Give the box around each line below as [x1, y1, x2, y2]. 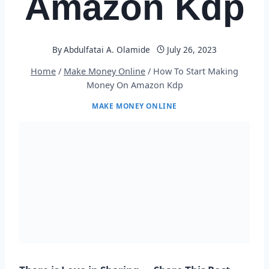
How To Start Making [153, 65, 238, 77]
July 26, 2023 [167, 43, 217, 55]
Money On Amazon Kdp [86, 79, 183, 91]
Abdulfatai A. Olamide [63, 43, 150, 55]
